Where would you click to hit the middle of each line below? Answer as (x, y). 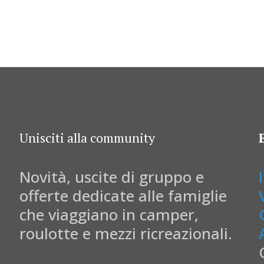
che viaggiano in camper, (109, 215)
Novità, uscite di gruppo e (111, 177)
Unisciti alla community (87, 138)
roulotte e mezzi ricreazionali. (126, 234)
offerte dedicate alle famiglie (123, 196)
